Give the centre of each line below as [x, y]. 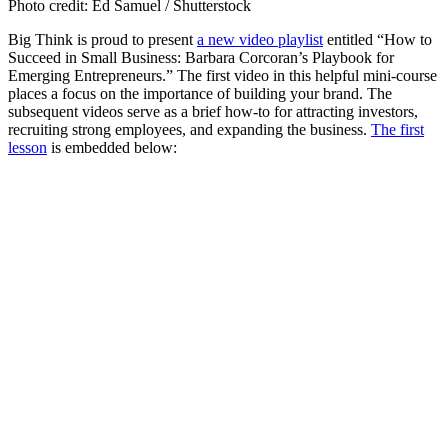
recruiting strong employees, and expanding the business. [189, 130]
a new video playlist [260, 40]
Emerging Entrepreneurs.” [92, 76]
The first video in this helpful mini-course [307, 76]
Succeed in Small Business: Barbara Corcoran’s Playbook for [201, 58]
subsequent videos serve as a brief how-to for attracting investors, [213, 112]
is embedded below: [112, 148]
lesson [27, 148]
